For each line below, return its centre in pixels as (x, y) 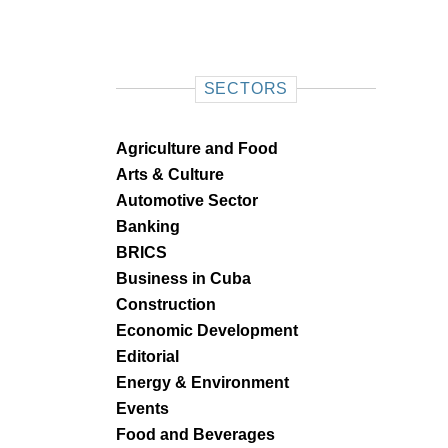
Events (142, 408)
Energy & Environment (202, 382)
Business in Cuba (183, 278)
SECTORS (246, 88)
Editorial (147, 356)
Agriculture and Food (197, 148)
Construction (166, 304)
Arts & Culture (170, 174)
